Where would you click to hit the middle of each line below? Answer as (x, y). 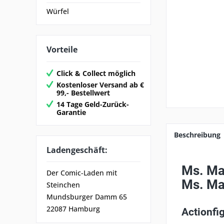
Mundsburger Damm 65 (87, 197)
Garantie (71, 112)
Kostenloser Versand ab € (100, 84)
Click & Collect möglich (96, 73)
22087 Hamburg (73, 209)
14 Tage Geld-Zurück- (93, 104)
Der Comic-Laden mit (82, 173)
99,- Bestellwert (83, 92)
